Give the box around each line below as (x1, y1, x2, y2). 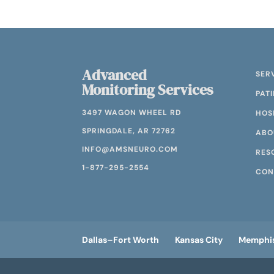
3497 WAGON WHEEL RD (82, 107, 182, 117)
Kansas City (175, 234, 223, 245)
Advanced (82, 64, 147, 85)
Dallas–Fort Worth (82, 234, 160, 245)
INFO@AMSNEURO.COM (82, 144, 179, 154)
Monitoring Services (82, 79, 213, 100)
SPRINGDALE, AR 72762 (82, 125, 176, 136)
